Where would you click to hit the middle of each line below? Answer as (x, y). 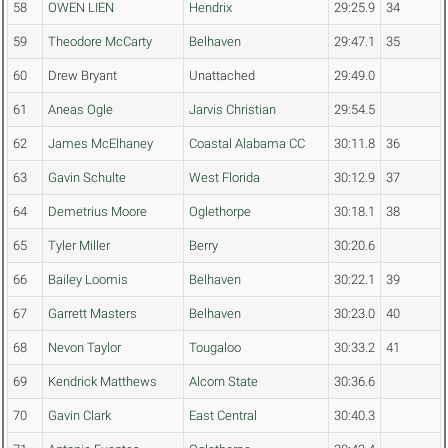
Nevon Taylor (84, 348)
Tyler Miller (79, 246)
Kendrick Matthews (102, 382)
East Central (223, 416)
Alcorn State (223, 382)
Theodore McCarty (100, 42)
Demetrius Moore (97, 212)
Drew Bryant (82, 76)
